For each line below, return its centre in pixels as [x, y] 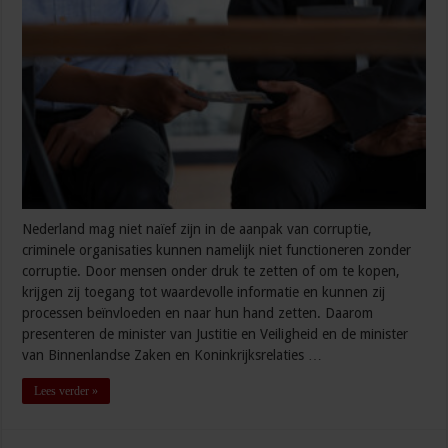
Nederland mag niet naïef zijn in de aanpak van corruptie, [197, 228]
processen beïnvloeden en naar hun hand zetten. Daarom [198, 312]
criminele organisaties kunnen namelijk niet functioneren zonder [217, 249]
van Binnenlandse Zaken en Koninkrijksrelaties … [172, 354]
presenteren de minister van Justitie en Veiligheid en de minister [215, 333]
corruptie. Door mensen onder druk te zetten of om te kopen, [211, 270]
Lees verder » [66, 390]
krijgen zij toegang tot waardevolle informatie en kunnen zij [204, 291]
